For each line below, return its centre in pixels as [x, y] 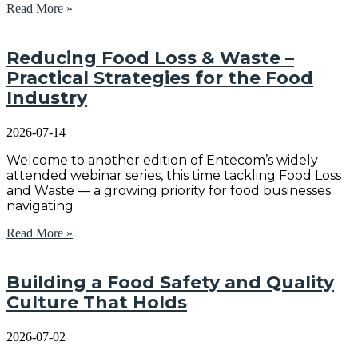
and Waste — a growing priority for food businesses [169, 191]
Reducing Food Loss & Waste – [150, 58]
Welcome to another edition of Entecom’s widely [162, 161]
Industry [47, 98]
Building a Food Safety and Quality [170, 283]
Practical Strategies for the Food [160, 78]
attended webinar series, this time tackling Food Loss [174, 176]
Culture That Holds [97, 303]
